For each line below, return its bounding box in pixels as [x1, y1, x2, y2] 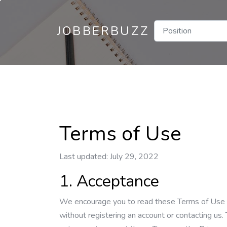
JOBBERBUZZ [57, 23, 149, 39]
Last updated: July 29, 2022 [59, 151, 159, 162]
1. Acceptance [59, 170, 159, 192]
